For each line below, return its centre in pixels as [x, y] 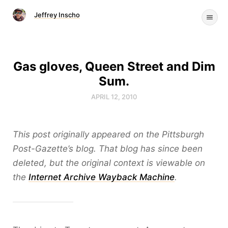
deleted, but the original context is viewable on [109, 163]
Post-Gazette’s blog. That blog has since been [108, 149]
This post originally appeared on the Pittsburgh [108, 134]
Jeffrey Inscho [57, 15]
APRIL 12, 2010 [114, 97]
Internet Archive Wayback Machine [102, 177]
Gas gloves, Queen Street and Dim [114, 66]
